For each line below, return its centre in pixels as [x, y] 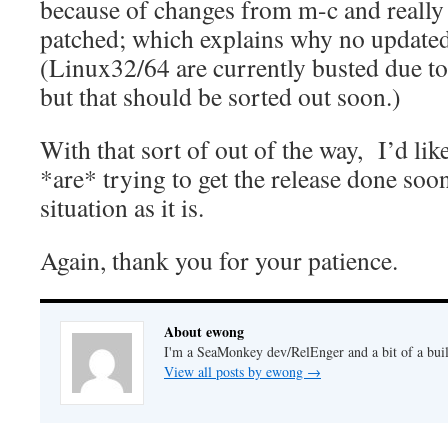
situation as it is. [122, 207]
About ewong [204, 331]
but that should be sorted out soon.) [220, 96]
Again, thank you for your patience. [219, 260]
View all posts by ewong [235, 371]
